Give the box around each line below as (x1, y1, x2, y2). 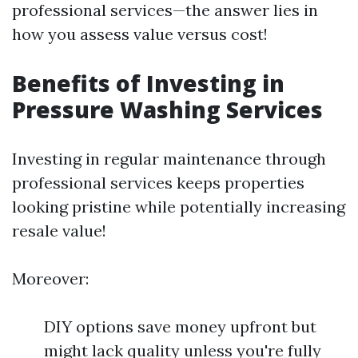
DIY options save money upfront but (44, 316, 316, 336)
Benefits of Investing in (12, 68, 284, 98)
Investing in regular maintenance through (12, 149, 326, 169)
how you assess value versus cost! (12, 24, 268, 44)
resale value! (12, 221, 106, 241)
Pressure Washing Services (12, 94, 323, 125)
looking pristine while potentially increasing (12, 197, 345, 217)
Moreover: (12, 268, 89, 288)
